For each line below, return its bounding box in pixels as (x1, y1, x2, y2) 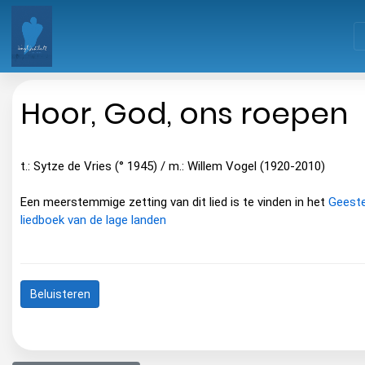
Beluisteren (29, 287, 90, 301)
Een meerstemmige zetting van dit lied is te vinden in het (20, 195, 328, 210)
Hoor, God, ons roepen (20, 93, 348, 135)
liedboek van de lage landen (20, 213, 166, 228)
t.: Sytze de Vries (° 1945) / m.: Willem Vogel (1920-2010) (20, 159, 325, 174)
